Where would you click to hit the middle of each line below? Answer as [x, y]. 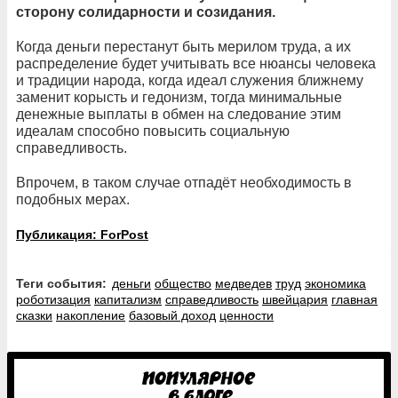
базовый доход [172, 315]
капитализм [128, 299]
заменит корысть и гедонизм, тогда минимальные [179, 97]
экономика [335, 283]
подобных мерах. [73, 199]
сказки [34, 315]
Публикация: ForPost [82, 234]
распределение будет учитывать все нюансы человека [196, 63]
